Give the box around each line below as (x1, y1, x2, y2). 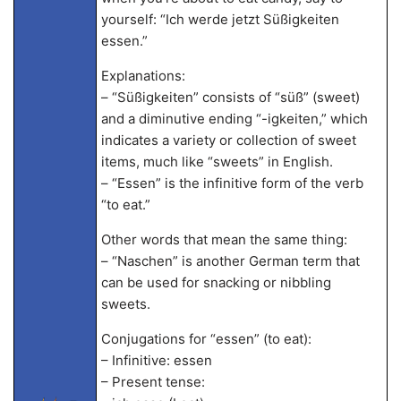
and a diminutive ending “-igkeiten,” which (100, 110, 368, 127)
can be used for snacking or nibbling (100, 274, 331, 291)
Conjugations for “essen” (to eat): (100, 330, 311, 347)
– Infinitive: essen (100, 352, 212, 369)
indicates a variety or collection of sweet (100, 132, 356, 149)
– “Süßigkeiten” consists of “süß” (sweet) (100, 89, 360, 106)
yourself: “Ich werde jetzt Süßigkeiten (100, 11, 339, 28)
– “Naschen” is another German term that (100, 252, 360, 269)
